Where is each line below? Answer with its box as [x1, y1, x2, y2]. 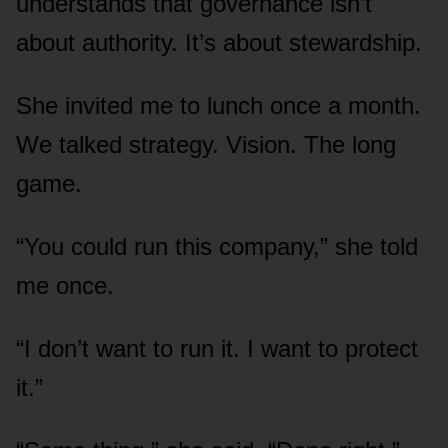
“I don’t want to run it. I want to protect [16, 334, 418, 362]
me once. [16, 271, 114, 299]
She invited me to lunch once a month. [16, 91, 421, 119]
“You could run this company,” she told [16, 232, 418, 260]
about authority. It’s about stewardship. [16, 28, 422, 56]
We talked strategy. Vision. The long [16, 130, 396, 158]
